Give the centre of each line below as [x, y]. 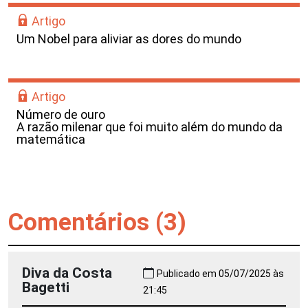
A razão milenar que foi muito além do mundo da [150, 126]
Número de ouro [61, 114]
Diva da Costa [67, 272]
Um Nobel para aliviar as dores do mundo [129, 38]
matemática [51, 139]
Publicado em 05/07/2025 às [220, 273]
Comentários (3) [97, 222]
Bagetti [46, 287]
